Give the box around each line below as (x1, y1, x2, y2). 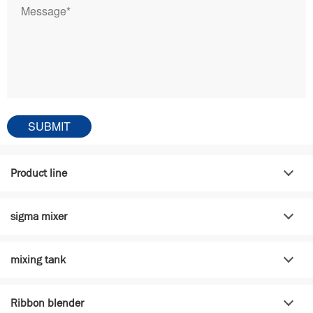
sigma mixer (10, 208, 67, 224)
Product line (10, 165, 67, 180)
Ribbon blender (10, 295, 84, 310)
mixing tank (10, 252, 66, 267)
